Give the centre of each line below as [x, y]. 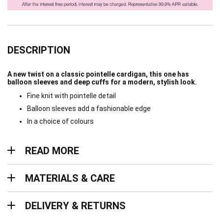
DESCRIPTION [39, 50]
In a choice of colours [60, 122]
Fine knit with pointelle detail [71, 96]
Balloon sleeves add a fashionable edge [89, 109]
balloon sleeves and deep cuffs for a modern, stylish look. [102, 82]
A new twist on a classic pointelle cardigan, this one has [98, 74]
